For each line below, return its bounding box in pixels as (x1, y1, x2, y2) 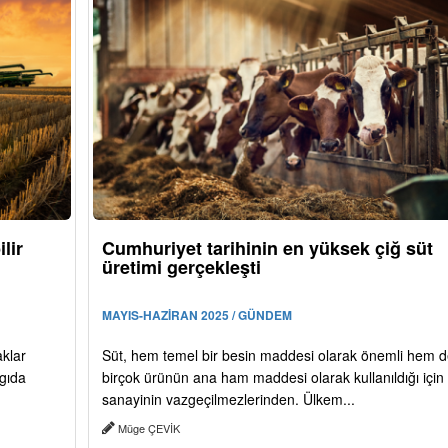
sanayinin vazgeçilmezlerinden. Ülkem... (101, 389, 355, 410)
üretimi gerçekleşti (101, 254, 261, 281)
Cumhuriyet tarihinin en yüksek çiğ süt (101, 235, 433, 262)
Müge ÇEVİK (114, 420, 183, 437)
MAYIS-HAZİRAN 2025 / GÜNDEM (101, 306, 292, 325)
